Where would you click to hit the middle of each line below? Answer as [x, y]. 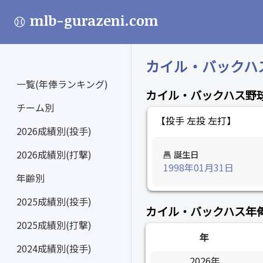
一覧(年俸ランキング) [62, 84]
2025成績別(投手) [54, 201]
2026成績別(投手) [54, 131]
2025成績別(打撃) [54, 225]
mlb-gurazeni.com [95, 20]
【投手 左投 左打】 [196, 121]
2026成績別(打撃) [54, 154]
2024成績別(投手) [54, 248]
